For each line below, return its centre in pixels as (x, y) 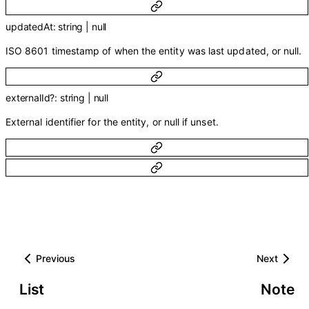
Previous (56, 259)
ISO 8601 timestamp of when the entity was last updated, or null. (154, 51)
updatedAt (29, 27)
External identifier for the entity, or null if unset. (112, 121)
